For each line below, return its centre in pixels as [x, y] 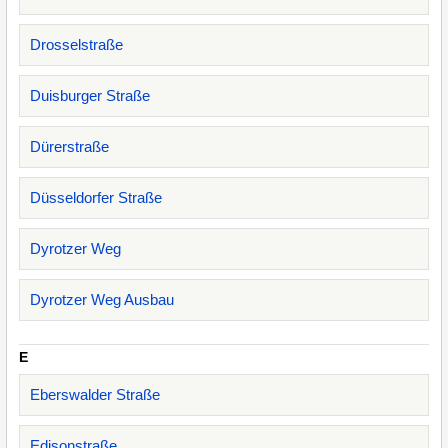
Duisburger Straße [90, 95]
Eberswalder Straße [95, 394]
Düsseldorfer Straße [96, 197]
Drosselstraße [76, 44]
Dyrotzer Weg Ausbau [102, 299]
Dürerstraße [69, 146]
